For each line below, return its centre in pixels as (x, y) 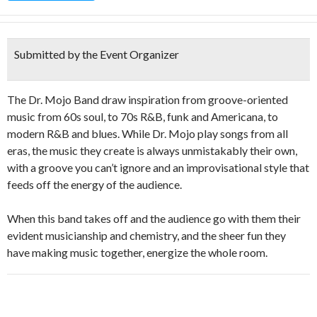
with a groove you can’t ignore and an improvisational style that (158, 167)
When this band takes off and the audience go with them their (154, 218)
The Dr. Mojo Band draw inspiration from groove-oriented (148, 99)
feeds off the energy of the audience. (94, 184)
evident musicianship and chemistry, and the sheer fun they (146, 235)
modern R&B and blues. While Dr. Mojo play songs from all (148, 133)
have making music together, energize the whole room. (137, 252)
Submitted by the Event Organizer (97, 54)
